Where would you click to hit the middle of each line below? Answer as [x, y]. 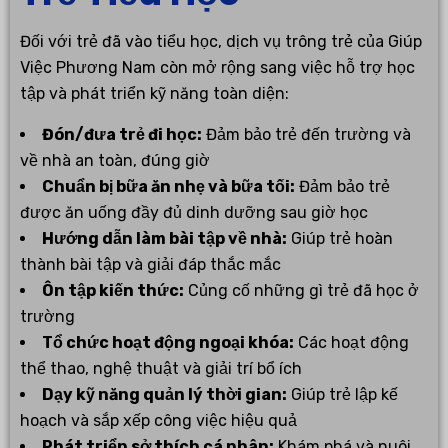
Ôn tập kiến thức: [113, 290]
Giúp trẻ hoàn [340, 238]
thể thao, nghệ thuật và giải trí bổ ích [161, 368]
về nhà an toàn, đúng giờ [115, 160]
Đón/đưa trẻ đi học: [122, 134]
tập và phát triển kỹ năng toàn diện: [154, 93]
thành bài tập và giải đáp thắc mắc [150, 264]
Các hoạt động [351, 342]
